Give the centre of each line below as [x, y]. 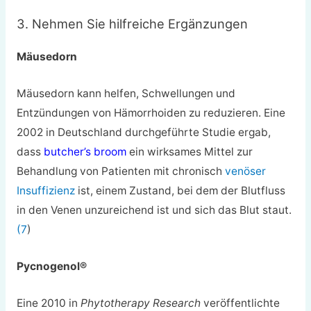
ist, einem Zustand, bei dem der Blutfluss [180, 190]
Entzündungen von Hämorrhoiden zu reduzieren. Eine [151, 112]
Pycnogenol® [51, 266]
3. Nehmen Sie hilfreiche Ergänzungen [132, 24]
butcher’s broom [85, 151]
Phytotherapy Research [140, 303]
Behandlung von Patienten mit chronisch [120, 171]
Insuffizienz [45, 190]
